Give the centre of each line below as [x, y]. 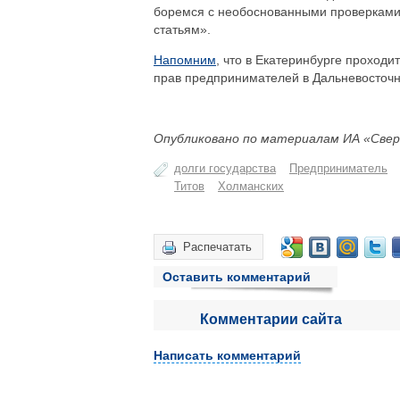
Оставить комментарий [237, 277]
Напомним [185, 60]
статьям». [182, 29]
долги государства [225, 168]
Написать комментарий [227, 355]
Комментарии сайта [271, 319]
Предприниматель [338, 168]
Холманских [251, 186]
